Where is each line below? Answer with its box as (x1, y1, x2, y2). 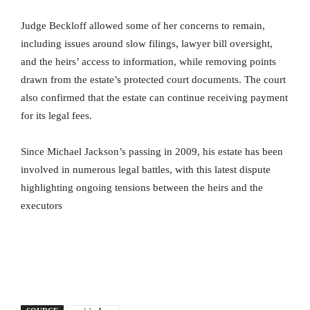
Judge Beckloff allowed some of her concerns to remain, (21, 19, 265, 31)
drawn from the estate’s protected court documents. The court (21, 73, 286, 85)
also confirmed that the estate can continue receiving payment (21, 91, 288, 103)
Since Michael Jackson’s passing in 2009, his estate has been (21, 145, 283, 157)
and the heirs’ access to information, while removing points (21, 55, 276, 67)
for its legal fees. (21, 109, 92, 121)
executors (21, 199, 62, 211)
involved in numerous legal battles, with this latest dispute (21, 163, 271, 175)
